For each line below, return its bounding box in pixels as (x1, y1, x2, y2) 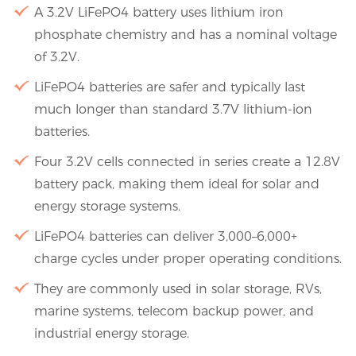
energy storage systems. (33, 199, 180, 215)
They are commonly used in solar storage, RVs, (33, 281, 322, 297)
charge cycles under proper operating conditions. (33, 251, 342, 267)
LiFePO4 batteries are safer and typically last (33, 79, 305, 95)
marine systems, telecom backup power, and (33, 304, 314, 319)
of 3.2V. (33, 49, 79, 65)
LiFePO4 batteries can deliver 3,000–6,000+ (33, 229, 297, 245)
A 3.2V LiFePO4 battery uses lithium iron (33, 5, 284, 21)
